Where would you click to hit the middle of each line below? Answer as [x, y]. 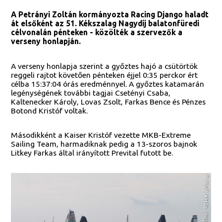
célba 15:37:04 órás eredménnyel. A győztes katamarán [108, 83]
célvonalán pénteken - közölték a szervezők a [97, 32]
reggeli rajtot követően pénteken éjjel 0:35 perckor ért [105, 75]
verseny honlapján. [46, 41]
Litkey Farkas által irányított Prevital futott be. [92, 153]
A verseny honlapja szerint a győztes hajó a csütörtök [105, 66]
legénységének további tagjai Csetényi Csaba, [91, 92]
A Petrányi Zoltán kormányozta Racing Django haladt [110, 15]
